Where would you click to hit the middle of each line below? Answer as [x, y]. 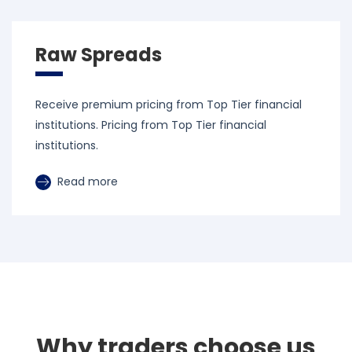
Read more [86, 181]
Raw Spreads [99, 54]
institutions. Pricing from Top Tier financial [151, 125]
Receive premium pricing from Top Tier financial [169, 104]
